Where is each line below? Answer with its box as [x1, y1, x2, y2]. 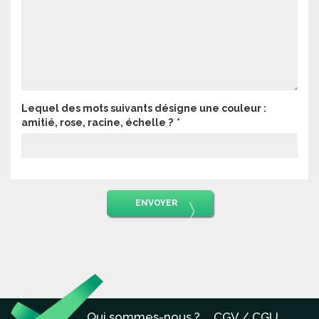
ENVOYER [135, 198, 177, 208]
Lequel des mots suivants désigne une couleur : [21, 103, 266, 114]
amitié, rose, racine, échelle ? [21, 117, 173, 128]
